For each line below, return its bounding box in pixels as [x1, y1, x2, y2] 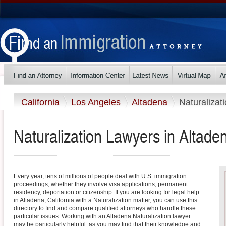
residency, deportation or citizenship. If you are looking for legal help [14, 189, 199, 196]
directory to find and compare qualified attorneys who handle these [14, 205, 196, 212]
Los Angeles [71, 97, 123, 107]
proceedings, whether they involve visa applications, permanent [14, 181, 188, 188]
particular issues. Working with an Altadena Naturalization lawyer [14, 213, 191, 220]
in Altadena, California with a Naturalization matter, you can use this [14, 197, 197, 204]
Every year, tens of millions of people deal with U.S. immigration [14, 173, 187, 180]
